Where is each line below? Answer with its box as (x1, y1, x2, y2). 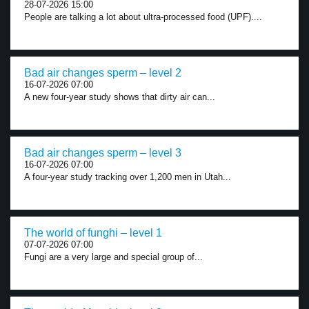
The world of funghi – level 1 (24, 227, 162, 239)
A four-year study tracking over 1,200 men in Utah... (24, 172, 231, 182)
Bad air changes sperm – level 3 (24, 147, 181, 159)
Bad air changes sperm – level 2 (24, 67, 181, 79)
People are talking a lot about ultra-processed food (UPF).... (24, 12, 262, 22)
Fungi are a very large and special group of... (24, 252, 203, 262)
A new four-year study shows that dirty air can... (24, 92, 215, 102)
